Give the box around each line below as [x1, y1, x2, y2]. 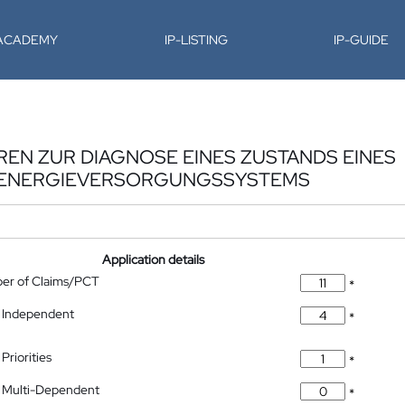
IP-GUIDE [334, 32, 390, 48]
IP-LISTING [164, 32, 228, 48]
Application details [102, 251, 205, 268]
